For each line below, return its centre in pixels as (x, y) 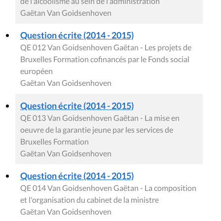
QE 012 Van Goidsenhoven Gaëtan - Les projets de (106, 47)
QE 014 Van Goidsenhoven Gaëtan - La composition (108, 188)
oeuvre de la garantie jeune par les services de (97, 130)
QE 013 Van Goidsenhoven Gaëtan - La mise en (100, 118)
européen (37, 71)
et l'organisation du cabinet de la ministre (90, 200)
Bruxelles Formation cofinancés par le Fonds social (105, 59)
